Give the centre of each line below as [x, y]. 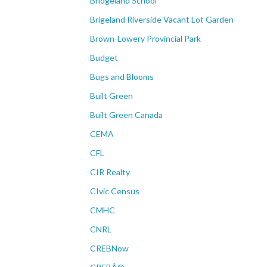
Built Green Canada [126, 115]
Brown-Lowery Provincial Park [145, 39]
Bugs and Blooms [122, 77]
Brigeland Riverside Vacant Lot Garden [162, 20]
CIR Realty [110, 172]
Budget [104, 58]
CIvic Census [115, 191]
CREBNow [109, 249]
